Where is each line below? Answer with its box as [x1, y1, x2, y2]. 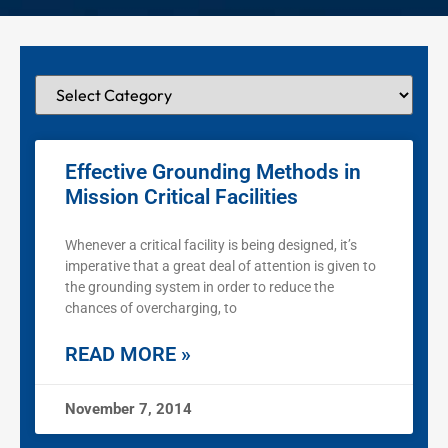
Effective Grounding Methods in [65, 160, 361, 185]
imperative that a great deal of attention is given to [65, 258, 376, 275]
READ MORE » [65, 342, 191, 367]
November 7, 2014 [65, 400, 192, 419]
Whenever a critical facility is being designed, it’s [65, 237, 357, 254]
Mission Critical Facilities [65, 185, 298, 210]
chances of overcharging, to [65, 300, 237, 317]
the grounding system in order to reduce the [65, 279, 334, 296]
